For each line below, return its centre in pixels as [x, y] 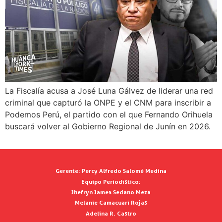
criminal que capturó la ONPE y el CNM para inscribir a [108, 102]
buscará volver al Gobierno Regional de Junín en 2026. [108, 126]
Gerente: [68, 171]
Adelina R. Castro [111, 213]
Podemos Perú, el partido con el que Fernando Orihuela [109, 114]
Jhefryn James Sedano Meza [111, 192]
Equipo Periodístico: [111, 181]
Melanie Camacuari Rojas [111, 203]
